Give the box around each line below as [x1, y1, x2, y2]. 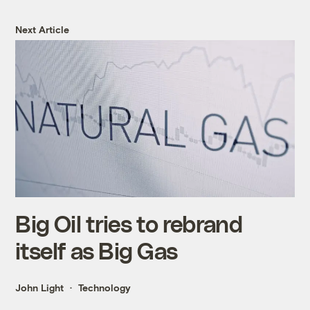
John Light [15, 282, 64, 294]
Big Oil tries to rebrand [15, 210, 242, 237]
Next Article [15, 24, 70, 36]
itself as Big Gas [15, 237, 178, 264]
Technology [78, 282, 131, 294]
